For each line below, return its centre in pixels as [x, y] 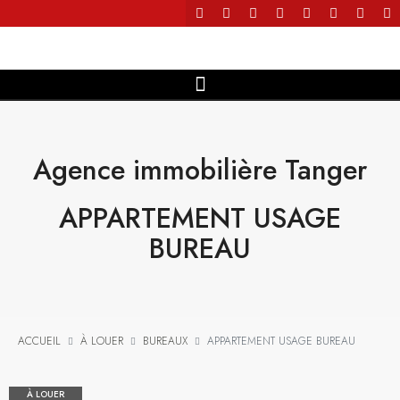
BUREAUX [165, 341]
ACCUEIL [39, 341]
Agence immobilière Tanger [200, 170]
